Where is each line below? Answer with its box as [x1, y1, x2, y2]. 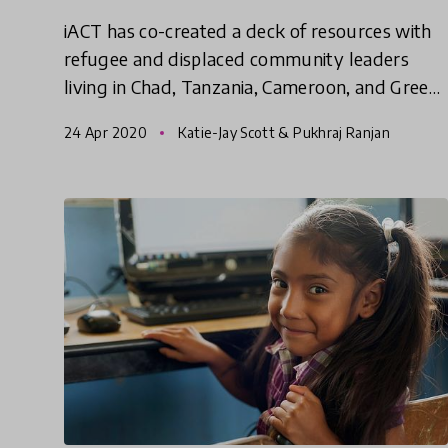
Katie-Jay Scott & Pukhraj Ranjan [174, 124, 391, 142]
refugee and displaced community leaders [64, 47, 410, 71]
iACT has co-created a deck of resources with [64, 19, 432, 43]
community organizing [64, 131, 250, 155]
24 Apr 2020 [64, 124, 151, 142]
